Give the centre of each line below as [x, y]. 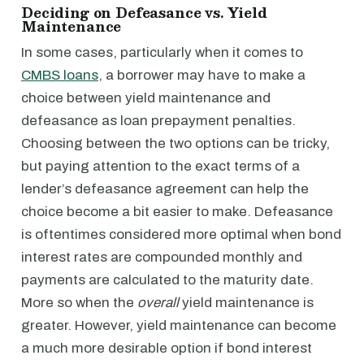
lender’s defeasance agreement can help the [165, 189]
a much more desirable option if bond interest [167, 348]
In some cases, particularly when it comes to [162, 52]
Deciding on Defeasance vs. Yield [144, 13]
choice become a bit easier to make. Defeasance [177, 212]
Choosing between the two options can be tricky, [175, 143]
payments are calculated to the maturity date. [167, 280]
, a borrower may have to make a [202, 75]
